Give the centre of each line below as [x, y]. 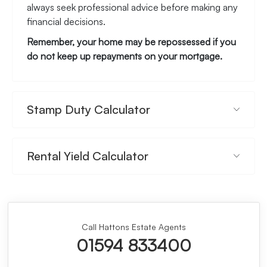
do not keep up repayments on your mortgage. [125, 56]
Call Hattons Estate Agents [133, 226]
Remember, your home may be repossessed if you [131, 41]
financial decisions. [66, 21]
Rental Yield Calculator [88, 156]
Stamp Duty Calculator [89, 109]
